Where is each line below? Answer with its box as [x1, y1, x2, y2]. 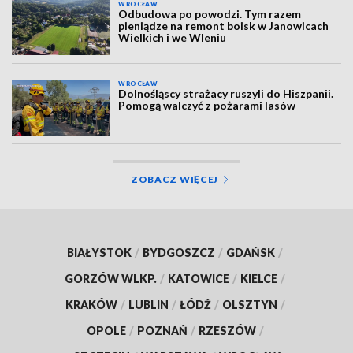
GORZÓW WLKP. [65, 271, 157, 285]
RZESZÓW [198, 323, 256, 337]
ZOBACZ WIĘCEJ [130, 173, 219, 185]
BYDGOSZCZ [143, 245, 215, 259]
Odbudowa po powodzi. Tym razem [118, 6, 302, 20]
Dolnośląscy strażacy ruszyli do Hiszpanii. [118, 87, 334, 101]
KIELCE [240, 271, 277, 285]
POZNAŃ [136, 323, 188, 337]
